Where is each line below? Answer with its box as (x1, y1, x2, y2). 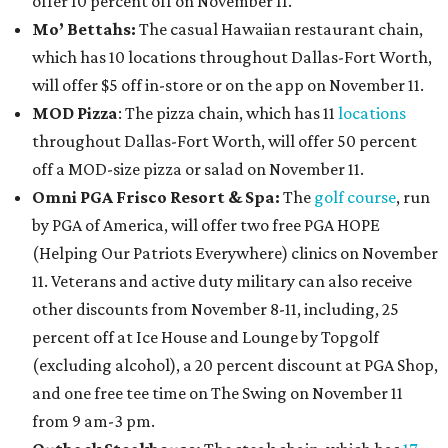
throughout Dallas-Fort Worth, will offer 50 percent (32, 131, 417, 152)
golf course (314, 187, 396, 208)
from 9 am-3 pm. (32, 411, 155, 432)
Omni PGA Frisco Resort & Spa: (32, 187, 283, 208)
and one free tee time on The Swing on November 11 (32, 383, 403, 404)
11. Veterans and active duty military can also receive (32, 271, 412, 292)
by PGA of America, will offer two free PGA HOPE (32, 215, 380, 236)
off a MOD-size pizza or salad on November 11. (32, 159, 364, 180)
